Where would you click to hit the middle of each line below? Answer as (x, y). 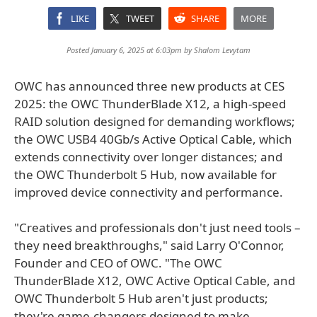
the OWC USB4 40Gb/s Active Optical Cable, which (153, 139)
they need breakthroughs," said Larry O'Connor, (149, 245)
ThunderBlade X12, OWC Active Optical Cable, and (155, 281)
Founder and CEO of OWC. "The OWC (118, 263)
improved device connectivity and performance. (149, 192)
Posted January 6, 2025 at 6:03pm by (130, 50)
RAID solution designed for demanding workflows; (155, 121)
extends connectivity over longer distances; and (148, 157)
